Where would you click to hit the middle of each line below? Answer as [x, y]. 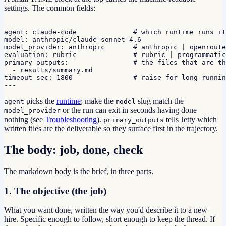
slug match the [160, 101]
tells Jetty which [190, 120]
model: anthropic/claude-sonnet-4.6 [73, 40]
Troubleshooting [71, 120]
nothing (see [23, 120]
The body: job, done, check [73, 150]
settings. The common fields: [50, 8]
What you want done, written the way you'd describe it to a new [106, 210]
